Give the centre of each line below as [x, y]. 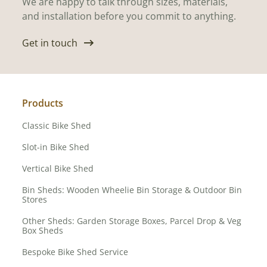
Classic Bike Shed [57, 126]
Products [43, 103]
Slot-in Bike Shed [56, 147]
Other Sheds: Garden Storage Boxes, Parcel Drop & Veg [132, 221]
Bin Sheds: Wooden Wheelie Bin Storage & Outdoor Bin [132, 190]
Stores [35, 200]
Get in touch [50, 43]
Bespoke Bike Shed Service [75, 252]
